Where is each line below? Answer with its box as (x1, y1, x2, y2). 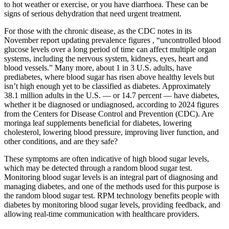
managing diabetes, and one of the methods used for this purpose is (4, 181, 219, 191)
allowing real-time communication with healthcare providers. (4, 209, 199, 218)
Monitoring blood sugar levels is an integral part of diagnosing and (4, 172, 218, 181)
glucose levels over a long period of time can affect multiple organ (4, 44, 216, 54)
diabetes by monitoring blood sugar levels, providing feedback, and (4, 200, 220, 209)
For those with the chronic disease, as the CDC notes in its (4, 26, 192, 35)
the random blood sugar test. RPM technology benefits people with (4, 191, 219, 200)
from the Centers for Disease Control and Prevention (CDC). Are (4, 109, 214, 118)
